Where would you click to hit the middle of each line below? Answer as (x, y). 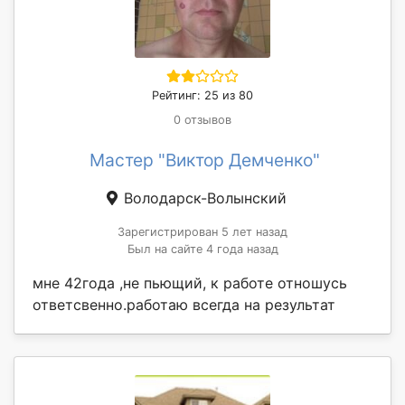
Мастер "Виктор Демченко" (204, 160)
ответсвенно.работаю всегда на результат (184, 304)
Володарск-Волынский (202, 198)
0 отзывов (202, 119)
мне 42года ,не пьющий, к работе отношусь (190, 283)
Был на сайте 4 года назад (202, 249)
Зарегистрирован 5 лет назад (202, 231)
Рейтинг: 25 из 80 (202, 95)
